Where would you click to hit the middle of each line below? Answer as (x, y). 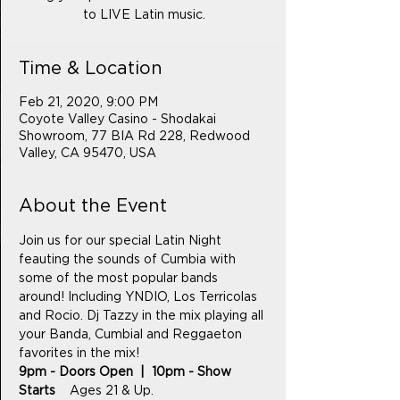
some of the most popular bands (120, 279)
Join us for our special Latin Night (122, 241)
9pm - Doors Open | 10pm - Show (127, 372)
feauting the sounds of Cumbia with (129, 260)
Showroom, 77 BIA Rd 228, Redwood (134, 137)
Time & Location (91, 69)
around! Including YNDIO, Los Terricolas (140, 297)
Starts (44, 391)
